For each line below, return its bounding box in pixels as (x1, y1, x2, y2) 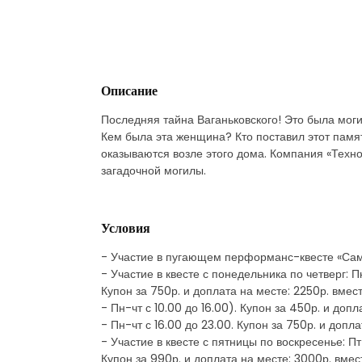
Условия (101, 218, 150, 238)
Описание (101, 81, 158, 100)
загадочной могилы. (101, 162, 206, 179)
